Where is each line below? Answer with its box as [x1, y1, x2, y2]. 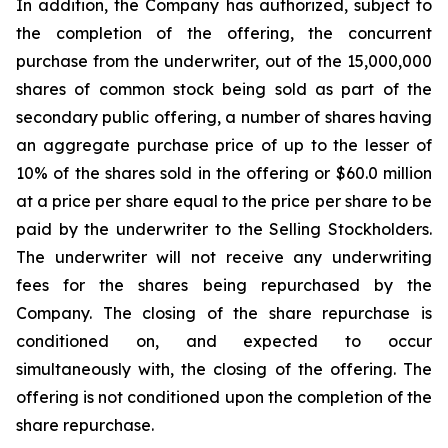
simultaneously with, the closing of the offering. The [16, 359, 432, 379]
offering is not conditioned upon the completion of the [16, 387, 432, 407]
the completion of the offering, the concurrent [16, 23, 432, 43]
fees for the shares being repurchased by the [16, 275, 432, 295]
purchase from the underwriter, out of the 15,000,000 [16, 51, 432, 71]
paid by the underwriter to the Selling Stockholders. [16, 219, 432, 239]
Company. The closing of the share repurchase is [16, 303, 432, 323]
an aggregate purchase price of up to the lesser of [16, 135, 432, 155]
